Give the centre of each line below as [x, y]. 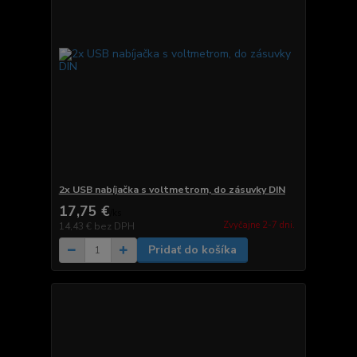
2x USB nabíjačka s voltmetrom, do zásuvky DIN [172, 190]
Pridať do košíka [192, 250]
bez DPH [114, 227]
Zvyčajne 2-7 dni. [259, 225]
